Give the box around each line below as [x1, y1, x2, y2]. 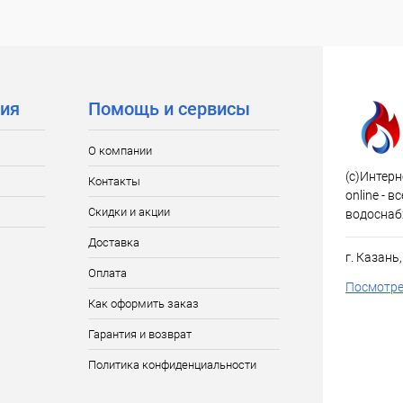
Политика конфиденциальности [87, 358, 256, 372]
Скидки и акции [87, 205, 170, 219]
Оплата [87, 266, 127, 280]
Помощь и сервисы [87, 98, 250, 120]
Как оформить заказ [87, 297, 199, 310]
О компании [87, 144, 152, 157]
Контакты [87, 175, 140, 188]
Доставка [87, 236, 139, 249]
